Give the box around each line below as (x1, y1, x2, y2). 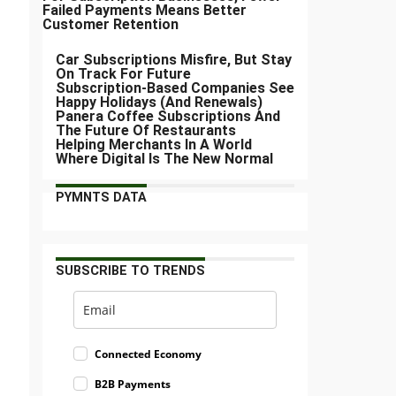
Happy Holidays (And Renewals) (56, 94, 263, 111)
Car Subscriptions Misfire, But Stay (56, 51, 292, 69)
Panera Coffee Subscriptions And (56, 108, 280, 126)
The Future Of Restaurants (56, 122, 236, 140)
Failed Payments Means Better (42, 2, 247, 19)
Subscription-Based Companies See (56, 80, 294, 97)
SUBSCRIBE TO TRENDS (56, 263, 205, 279)
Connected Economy (95, 346, 202, 362)
